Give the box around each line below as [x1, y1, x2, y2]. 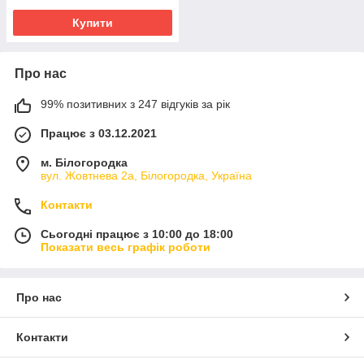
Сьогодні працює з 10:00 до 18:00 [41, 227, 233, 240]
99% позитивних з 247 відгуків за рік [41, 97, 230, 110]
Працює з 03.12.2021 [41, 126, 157, 140]
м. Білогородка [41, 155, 128, 169]
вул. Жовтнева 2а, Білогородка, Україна [41, 168, 252, 182]
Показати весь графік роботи [41, 240, 210, 253]
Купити [72, 15, 113, 29]
